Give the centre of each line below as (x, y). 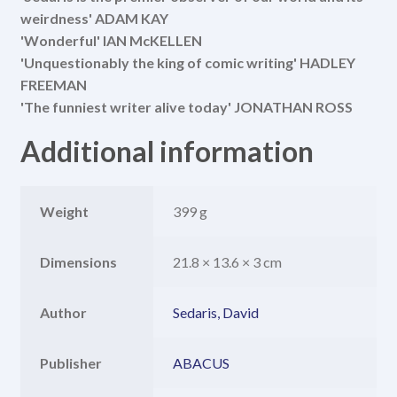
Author (64, 312)
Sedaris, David (216, 312)
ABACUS (202, 362)
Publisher (71, 362)
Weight (65, 211)
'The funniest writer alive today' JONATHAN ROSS (186, 106)
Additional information (167, 152)
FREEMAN (53, 84)
